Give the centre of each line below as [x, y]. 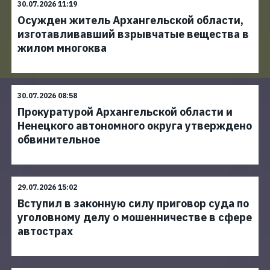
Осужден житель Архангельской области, [130, 20]
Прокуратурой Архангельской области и [125, 112]
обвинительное [59, 140]
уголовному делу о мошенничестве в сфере [135, 217]
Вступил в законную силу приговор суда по [133, 203]
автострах [45, 231]
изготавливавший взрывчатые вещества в [133, 34]
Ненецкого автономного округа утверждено [135, 126]
